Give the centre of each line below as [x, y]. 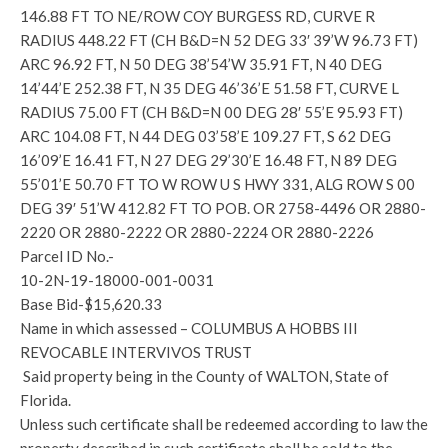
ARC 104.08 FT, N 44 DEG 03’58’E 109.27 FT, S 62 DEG [205, 136]
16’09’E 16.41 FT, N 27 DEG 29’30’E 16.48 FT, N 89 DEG [208, 160]
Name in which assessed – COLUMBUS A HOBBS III [189, 328]
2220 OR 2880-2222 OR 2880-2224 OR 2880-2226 [197, 232]
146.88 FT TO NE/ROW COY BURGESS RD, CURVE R [197, 16]
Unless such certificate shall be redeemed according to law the [224, 424]
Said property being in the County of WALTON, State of [204, 376]
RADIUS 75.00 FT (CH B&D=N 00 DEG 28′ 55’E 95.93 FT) [211, 112]
